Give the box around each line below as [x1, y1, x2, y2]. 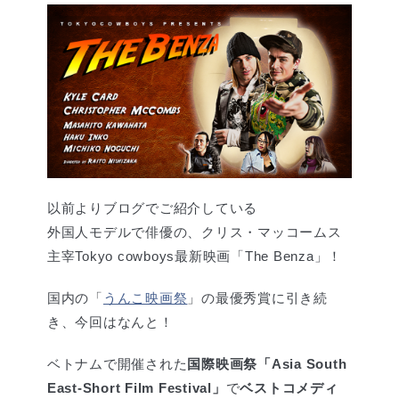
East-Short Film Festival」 [46, 380, 226, 396]
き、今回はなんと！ [46, 314, 174, 330]
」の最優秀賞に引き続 [187, 290, 328, 306]
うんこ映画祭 [102, 290, 188, 306]
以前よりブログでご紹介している [46, 200, 258, 216]
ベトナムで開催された [46, 356, 188, 372]
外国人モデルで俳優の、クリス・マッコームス [46, 224, 342, 240]
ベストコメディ [240, 380, 338, 396]
